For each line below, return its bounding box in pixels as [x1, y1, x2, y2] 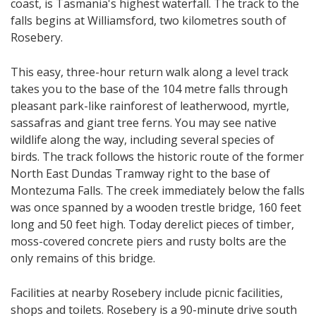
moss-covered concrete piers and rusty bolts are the [11, 233, 286, 249]
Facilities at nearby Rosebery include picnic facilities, [11, 284, 283, 300]
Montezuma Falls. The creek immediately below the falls [11, 182, 305, 198]
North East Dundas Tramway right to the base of [11, 165, 270, 181]
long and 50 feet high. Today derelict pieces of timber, [11, 216, 294, 232]
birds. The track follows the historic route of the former [11, 148, 304, 164]
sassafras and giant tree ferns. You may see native [11, 114, 276, 130]
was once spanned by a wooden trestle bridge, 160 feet [11, 199, 301, 215]
